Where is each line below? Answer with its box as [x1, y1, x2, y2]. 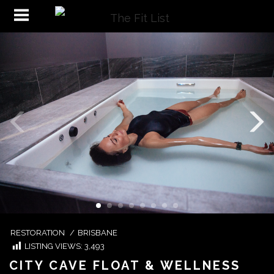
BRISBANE [78, 228, 117, 237]
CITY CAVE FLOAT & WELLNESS [9, 257, 240, 273]
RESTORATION [10, 228, 65, 237]
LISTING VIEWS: [24, 242, 84, 251]
